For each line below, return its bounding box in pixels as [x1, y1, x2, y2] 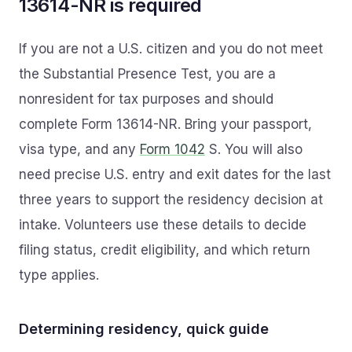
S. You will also [205, 141, 302, 157]
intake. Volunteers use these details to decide [19, 217, 306, 233]
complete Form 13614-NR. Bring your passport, [19, 116, 312, 132]
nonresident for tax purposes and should [19, 91, 273, 107]
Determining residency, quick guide [19, 321, 269, 337]
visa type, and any [19, 141, 140, 157]
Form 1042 [140, 141, 205, 157]
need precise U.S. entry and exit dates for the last [19, 167, 331, 182]
